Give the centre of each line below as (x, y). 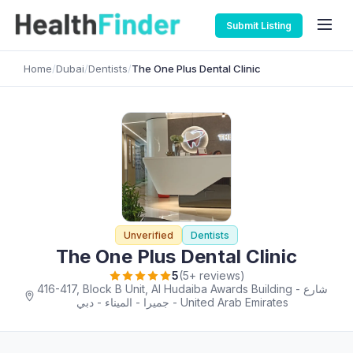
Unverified (149, 235)
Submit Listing (259, 25)
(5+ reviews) (212, 275)
